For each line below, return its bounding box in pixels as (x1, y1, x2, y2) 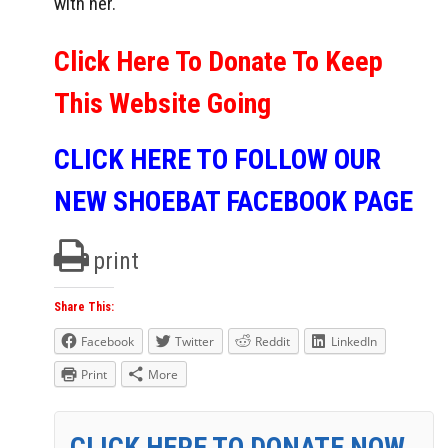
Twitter (175, 332, 214, 350)
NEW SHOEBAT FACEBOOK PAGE (54, 184, 413, 218)
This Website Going (54, 86, 271, 120)
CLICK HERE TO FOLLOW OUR (54, 142, 381, 176)
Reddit (255, 332, 290, 350)
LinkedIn (331, 332, 377, 350)
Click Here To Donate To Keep (54, 44, 383, 78)
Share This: (54, 299, 114, 314)
